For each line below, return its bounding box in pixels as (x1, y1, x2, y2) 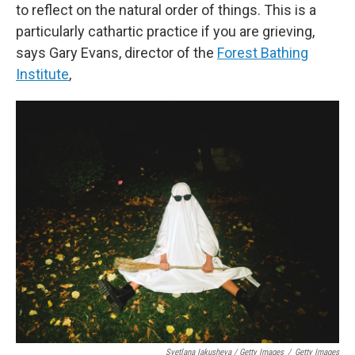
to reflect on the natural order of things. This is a (16, 2, 316, 18)
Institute (16, 66, 69, 82)
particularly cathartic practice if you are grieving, (16, 23, 315, 40)
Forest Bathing (217, 44, 308, 61)
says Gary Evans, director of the (16, 44, 217, 61)
